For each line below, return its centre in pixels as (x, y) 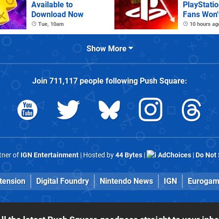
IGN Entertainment (49, 155)
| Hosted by (97, 155)
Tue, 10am (51, 24)
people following (109, 81)
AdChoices (174, 155)
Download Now (57, 14)
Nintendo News (126, 181)
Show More (107, 48)
